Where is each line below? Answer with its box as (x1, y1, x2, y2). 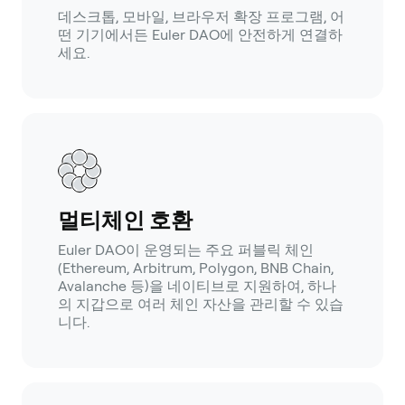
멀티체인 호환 (58, 207, 193, 234)
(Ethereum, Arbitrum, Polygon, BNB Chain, (58, 259, 334, 278)
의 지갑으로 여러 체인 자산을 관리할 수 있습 (58, 296, 344, 314)
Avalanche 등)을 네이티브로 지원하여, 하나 (58, 278, 336, 296)
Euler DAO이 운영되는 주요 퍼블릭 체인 (58, 241, 314, 259)
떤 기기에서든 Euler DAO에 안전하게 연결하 (58, 26, 343, 44)
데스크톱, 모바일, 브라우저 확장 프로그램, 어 (58, 8, 344, 26)
